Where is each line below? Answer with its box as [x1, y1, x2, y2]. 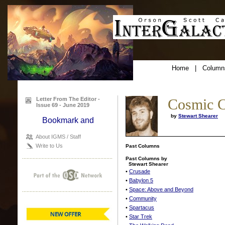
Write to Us [36, 143, 63, 149]
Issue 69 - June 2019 [36, 102, 89, 108]
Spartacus [129, 204, 154, 210]
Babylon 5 [129, 177, 153, 183]
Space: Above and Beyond [129, 186, 193, 192]
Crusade [129, 168, 150, 174]
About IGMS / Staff [36, 134, 81, 140]
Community [129, 195, 157, 201]
